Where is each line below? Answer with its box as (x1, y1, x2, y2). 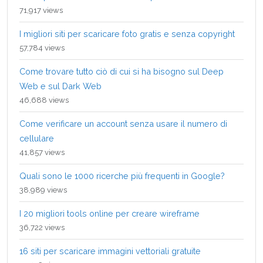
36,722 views (19, 222, 65, 232)
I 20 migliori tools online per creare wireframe (19, 208, 200, 218)
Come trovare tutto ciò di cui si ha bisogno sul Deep (19, 66, 224, 76)
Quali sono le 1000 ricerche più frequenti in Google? (19, 170, 225, 181)
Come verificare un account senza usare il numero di (19, 118, 227, 129)
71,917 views (19, 5, 63, 15)
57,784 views (19, 43, 65, 52)
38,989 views (19, 185, 67, 194)
